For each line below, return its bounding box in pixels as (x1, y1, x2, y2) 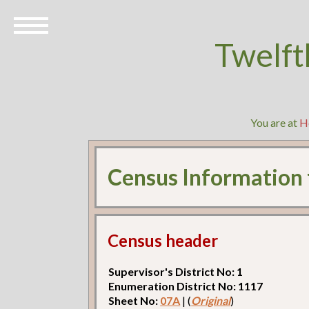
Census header (108, 230, 219, 250)
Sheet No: (108, 293, 161, 307)
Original (191, 293, 231, 307)
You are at (250, 116, 300, 129)
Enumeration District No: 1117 (108, 279, 263, 292)
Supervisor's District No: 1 (108, 264, 243, 278)
